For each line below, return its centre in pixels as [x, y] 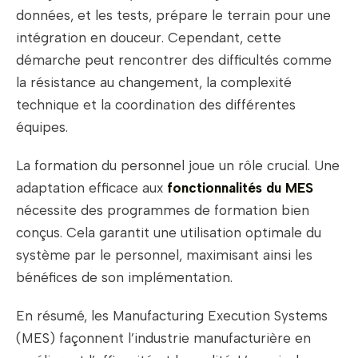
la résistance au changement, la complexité [154, 83]
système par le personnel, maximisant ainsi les [164, 255]
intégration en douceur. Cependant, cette [149, 38]
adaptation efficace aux [91, 188]
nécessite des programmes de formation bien [163, 211]
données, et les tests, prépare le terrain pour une [173, 16]
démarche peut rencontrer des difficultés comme [174, 60]
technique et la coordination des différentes [156, 105]
